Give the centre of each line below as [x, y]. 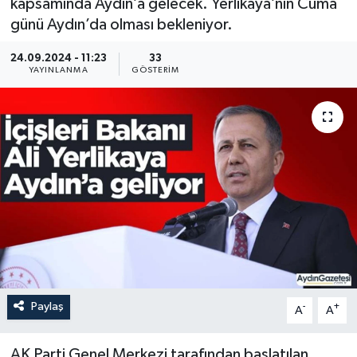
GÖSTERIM [155, 71]
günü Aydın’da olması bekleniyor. [121, 24]
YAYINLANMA [58, 71]
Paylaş [47, 307]
